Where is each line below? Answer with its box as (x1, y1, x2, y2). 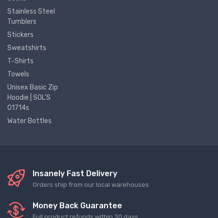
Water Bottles (7, 117, 52, 126)
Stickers (7, 31, 34, 39)
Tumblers (7, 18, 36, 26)
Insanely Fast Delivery (33, 169, 117, 179)
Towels (7, 70, 29, 79)
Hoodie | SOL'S (7, 93, 51, 102)
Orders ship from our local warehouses (33, 181, 149, 189)
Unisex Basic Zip (7, 83, 58, 92)
